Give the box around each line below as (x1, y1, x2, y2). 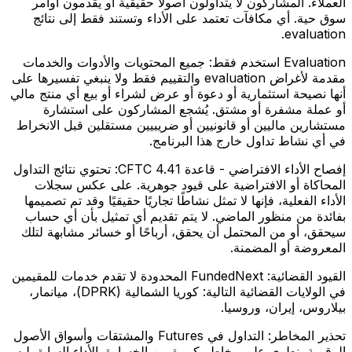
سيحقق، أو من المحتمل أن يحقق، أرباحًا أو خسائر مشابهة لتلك (21, 224, 346, 240)
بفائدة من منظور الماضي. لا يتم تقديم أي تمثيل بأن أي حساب (25, 208, 346, 225)
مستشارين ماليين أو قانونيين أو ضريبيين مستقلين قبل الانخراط (16, 117, 346, 134)
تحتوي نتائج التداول (13, 161, 111, 178)
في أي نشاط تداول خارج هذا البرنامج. (149, 133, 346, 149)
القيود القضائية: (267, 268, 346, 284)
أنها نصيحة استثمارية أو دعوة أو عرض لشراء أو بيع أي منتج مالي (10, 86, 346, 102)
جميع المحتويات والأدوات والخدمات (23, 54, 205, 71)
